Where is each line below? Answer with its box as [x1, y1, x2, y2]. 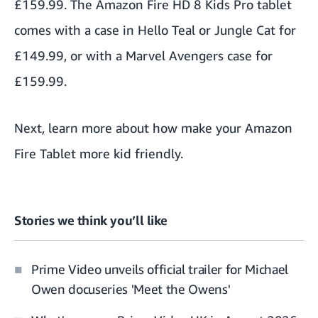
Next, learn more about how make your [14, 120, 245, 136]
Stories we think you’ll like [14, 212, 168, 229]
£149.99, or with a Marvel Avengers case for [14, 48, 273, 64]
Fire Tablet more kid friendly [14, 146, 180, 162]
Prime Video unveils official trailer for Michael [31, 261, 288, 277]
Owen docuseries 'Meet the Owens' [31, 280, 231, 297]
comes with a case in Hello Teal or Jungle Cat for [14, 22, 296, 38]
